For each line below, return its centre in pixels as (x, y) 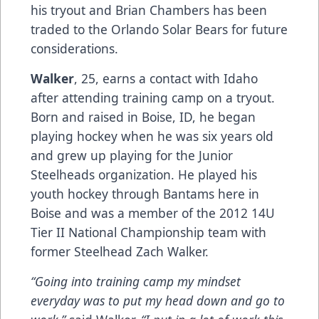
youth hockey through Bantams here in (145, 194)
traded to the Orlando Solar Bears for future (159, 30)
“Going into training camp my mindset (136, 282)
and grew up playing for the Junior (132, 156)
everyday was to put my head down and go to (158, 301)
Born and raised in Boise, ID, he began (143, 117)
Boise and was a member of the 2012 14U (153, 213)
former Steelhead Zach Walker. (121, 252)
